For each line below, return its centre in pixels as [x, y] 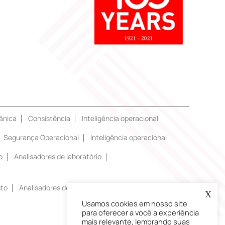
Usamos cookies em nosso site [135, 203]
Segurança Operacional [41, 137]
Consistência [49, 118]
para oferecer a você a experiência [140, 212]
